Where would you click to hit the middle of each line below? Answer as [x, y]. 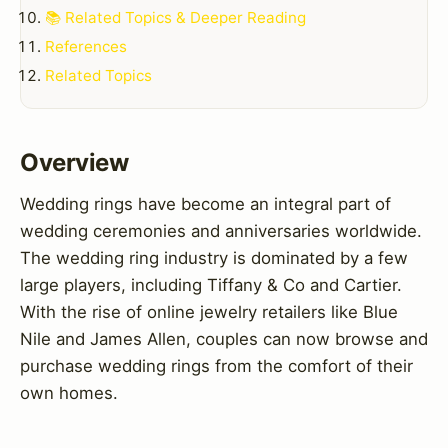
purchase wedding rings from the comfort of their [216, 365]
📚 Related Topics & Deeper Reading [175, 18]
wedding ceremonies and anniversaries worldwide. [221, 230]
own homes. [69, 392]
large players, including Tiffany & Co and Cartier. [211, 284]
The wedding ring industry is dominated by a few [214, 257]
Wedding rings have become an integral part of [205, 203]
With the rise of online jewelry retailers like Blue [209, 311]
